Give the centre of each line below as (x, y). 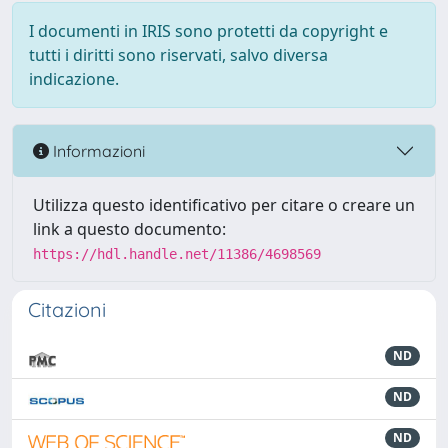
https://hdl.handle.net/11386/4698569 (177, 254)
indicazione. (74, 79)
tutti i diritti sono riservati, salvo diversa (178, 55)
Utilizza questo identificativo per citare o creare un (224, 205)
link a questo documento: (129, 229)
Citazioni (67, 309)
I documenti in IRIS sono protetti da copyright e (208, 31)
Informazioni (97, 150)
